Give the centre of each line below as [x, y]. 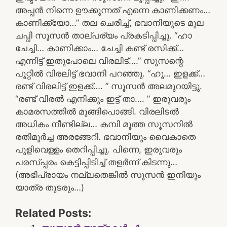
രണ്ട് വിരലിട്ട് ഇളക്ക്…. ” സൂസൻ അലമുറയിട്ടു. [109, 86]
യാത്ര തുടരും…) [50, 187]
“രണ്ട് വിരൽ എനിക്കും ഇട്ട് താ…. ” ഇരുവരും [103, 99]
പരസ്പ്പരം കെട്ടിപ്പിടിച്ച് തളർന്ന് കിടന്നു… [96, 162]
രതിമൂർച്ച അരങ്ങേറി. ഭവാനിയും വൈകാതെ [105, 137]
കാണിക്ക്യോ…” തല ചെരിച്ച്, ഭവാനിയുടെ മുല [109, 23]
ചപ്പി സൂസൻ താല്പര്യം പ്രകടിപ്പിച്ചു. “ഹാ [104, 35]
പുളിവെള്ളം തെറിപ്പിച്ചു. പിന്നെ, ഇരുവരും [99, 149]
